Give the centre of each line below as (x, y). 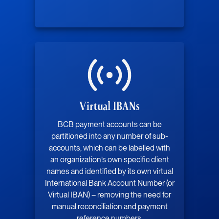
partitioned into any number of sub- (109, 136)
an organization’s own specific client (109, 159)
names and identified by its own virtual (109, 171)
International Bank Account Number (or (109, 183)
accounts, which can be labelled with (109, 148)
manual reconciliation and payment (109, 206)
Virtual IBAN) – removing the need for (109, 195)
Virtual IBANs (109, 106)
